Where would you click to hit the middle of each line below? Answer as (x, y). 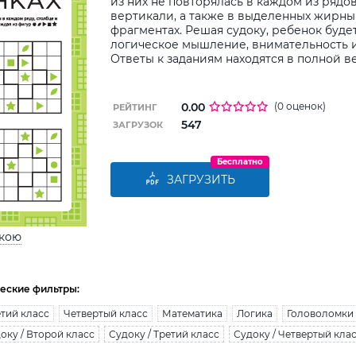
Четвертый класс (106, 313)
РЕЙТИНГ (135, 107)
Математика (192, 313)
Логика (255, 313)
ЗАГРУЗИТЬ (201, 180)
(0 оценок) (300, 106)
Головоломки (320, 313)
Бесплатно (240, 162)
